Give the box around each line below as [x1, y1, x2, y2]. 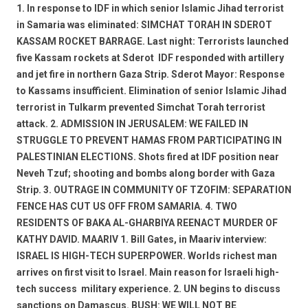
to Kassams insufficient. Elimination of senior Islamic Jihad [16, 85, 287, 96]
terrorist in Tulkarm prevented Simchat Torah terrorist [16, 102, 265, 113]
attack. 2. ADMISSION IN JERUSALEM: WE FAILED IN [16, 118, 248, 129]
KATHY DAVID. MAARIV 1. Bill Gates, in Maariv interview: [16, 234, 267, 245]
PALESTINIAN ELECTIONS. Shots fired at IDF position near [16, 151, 279, 162]
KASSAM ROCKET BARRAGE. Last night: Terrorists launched [16, 36, 289, 47]
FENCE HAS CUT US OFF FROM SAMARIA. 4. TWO [16, 201, 237, 212]
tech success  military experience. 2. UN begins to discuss [16, 283, 280, 294]
